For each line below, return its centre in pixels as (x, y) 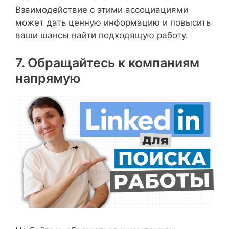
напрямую (48, 78)
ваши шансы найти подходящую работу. (102, 36)
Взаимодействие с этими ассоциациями (102, 10)
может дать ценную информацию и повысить (113, 23)
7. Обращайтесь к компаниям (107, 63)
